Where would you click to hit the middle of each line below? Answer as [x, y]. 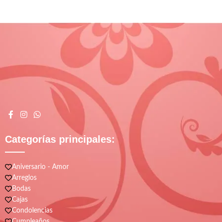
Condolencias [32, 211]
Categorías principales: [60, 139]
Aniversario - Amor [40, 167]
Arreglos [24, 178]
